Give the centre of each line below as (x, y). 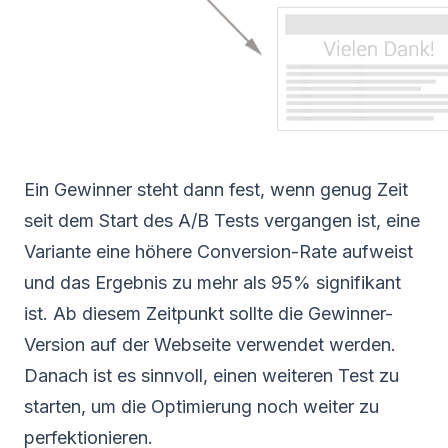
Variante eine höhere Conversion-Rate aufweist (218, 251)
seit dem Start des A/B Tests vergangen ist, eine (222, 220)
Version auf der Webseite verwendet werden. (210, 344)
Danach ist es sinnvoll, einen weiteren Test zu (211, 375)
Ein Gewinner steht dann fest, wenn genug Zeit (216, 189)
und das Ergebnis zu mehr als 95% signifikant (212, 282)
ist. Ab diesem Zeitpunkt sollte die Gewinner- (208, 313)
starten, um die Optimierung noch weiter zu (201, 406)
